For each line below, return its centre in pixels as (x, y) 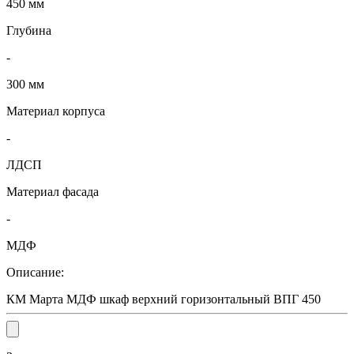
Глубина (29, 31)
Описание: (35, 273)
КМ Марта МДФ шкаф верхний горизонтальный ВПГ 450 (164, 299)
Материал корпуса (56, 111)
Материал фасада (53, 192)
